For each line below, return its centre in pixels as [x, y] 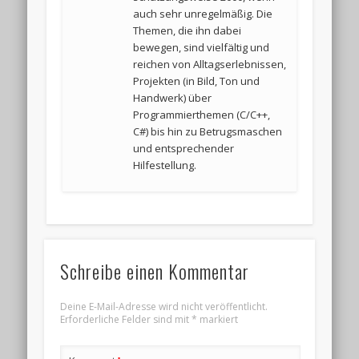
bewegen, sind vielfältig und [202, 47]
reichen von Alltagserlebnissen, [210, 64]
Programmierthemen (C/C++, [202, 114]
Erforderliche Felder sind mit [125, 320]
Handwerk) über [173, 97]
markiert [217, 320]
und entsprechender [184, 148]
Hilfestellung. [165, 165]
